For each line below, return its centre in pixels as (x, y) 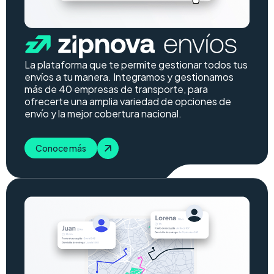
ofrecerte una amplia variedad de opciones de (128, 102)
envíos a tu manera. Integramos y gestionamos (129, 77)
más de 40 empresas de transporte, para (116, 89)
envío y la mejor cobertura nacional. (103, 114)
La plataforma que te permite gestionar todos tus (136, 65)
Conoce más (61, 148)
